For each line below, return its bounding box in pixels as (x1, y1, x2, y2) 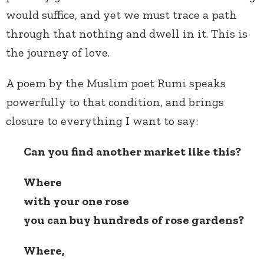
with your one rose (24, 194, 129, 209)
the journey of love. (6, 45, 110, 60)
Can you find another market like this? (24, 144, 241, 159)
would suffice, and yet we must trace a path (6, 8, 237, 22)
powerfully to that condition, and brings (6, 95, 224, 110)
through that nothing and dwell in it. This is (6, 27, 247, 41)
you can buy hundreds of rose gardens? (24, 213, 244, 227)
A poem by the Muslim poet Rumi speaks (6, 76, 226, 91)
